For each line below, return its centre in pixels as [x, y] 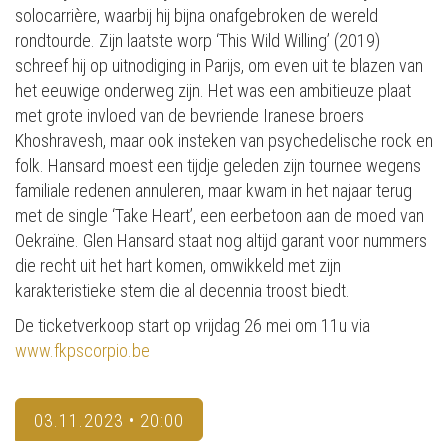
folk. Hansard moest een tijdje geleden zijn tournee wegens [218, 165]
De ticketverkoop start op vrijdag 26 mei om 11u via [192, 325]
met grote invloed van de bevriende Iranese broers [189, 115]
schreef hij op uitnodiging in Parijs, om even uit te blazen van [219, 65]
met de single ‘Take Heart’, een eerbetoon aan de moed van [219, 215]
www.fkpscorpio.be [82, 350]
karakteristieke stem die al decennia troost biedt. [184, 290]
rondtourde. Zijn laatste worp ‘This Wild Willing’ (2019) [197, 40]
